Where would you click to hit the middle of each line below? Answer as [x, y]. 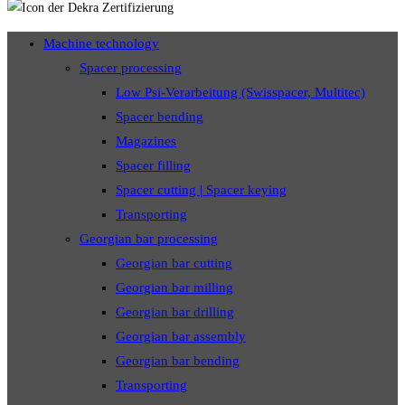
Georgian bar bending [178, 361]
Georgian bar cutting [174, 264]
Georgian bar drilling [175, 312]
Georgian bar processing [149, 239]
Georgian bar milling [174, 288]
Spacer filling [153, 166]
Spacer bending [160, 117]
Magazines [146, 141]
